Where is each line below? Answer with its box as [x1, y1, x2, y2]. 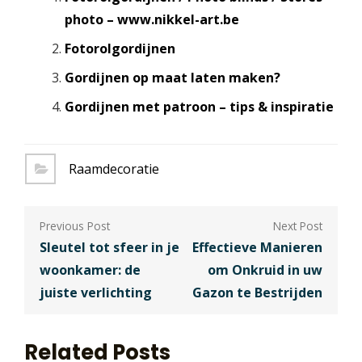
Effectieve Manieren [192, 238, 322, 256]
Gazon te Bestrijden [192, 283, 322, 301]
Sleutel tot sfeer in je [40, 238, 180, 256]
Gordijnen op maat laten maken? [64, 69, 280, 87]
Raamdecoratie [68, 160, 159, 179]
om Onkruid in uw [207, 260, 322, 279]
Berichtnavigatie [23, 202, 246, 239]
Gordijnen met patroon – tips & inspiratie [64, 98, 334, 116]
